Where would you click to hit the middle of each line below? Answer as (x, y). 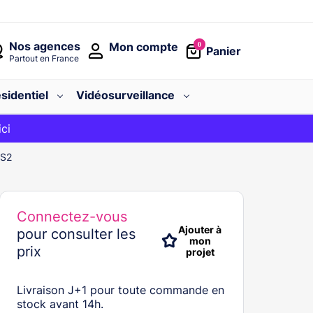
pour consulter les (76, 234)
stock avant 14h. (60, 304)
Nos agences (45, 46)
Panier (224, 51)
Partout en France (44, 58)
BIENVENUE (96, 129)
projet (200, 252)
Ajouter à (200, 230)
